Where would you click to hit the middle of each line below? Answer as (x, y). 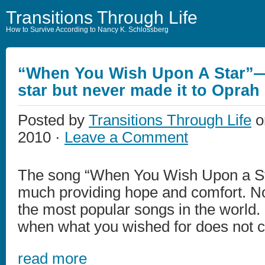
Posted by (53, 120)
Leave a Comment (126, 137)
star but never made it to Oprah (139, 91)
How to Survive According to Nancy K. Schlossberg (87, 30)
